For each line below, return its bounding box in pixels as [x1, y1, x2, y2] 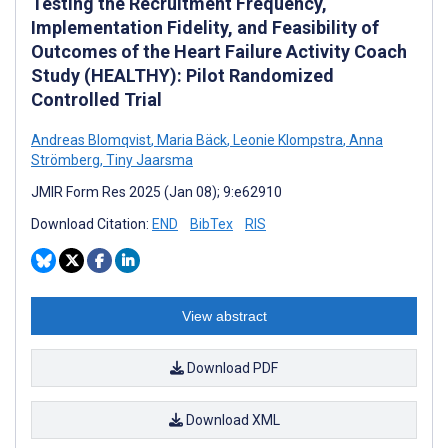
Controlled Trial [31, 88, 162, 110]
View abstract [181, 307, 267, 324]
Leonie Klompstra [230, 131, 343, 148]
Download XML [182, 411, 280, 428]
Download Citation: [31, 215, 152, 232]
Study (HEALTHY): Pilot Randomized [31, 64, 334, 86]
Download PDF [184, 359, 278, 376]
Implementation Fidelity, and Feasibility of [31, 16, 379, 38]
